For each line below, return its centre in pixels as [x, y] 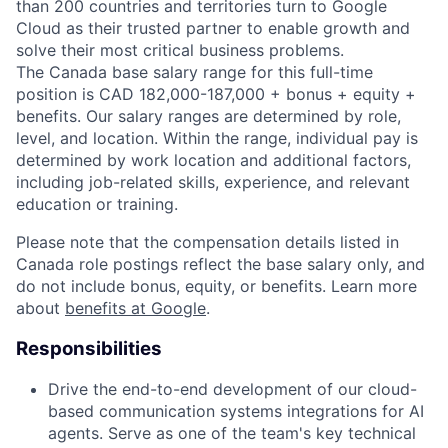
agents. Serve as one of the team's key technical [232, 433]
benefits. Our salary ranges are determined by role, [208, 115]
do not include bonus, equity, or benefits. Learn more [216, 285]
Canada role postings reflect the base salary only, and [220, 263]
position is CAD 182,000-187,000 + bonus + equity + [216, 93]
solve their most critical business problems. [180, 49]
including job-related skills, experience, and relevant [213, 181]
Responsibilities [89, 348]
